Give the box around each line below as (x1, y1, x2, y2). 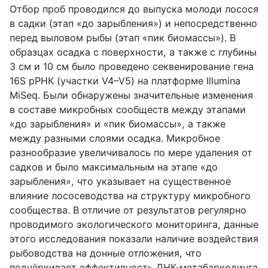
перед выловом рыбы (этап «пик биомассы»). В (10, 31, 236, 44)
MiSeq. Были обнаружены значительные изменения (10, 89, 253, 101)
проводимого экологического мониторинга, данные (10, 218, 258, 230)
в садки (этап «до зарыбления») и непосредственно (10, 17, 257, 29)
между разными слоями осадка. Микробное (10, 132, 220, 144)
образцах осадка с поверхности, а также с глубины (10, 45, 257, 58)
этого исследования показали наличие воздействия (10, 232, 258, 245)
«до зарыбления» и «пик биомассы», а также (10, 117, 226, 130)
